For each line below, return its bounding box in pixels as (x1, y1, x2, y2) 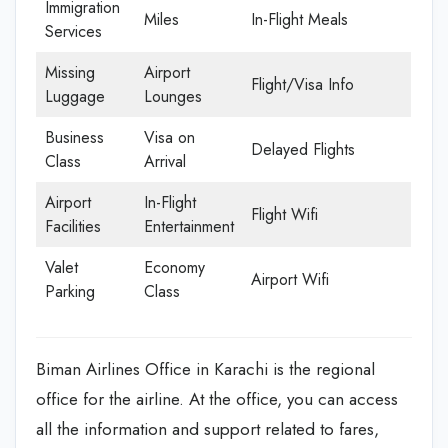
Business (45, 125, 104, 149)
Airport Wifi (251, 267, 329, 291)
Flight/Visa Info (251, 72, 354, 96)
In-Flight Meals (251, 7, 348, 31)
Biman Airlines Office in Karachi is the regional (36, 356, 375, 381)
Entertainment (144, 214, 234, 238)
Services (45, 19, 102, 43)
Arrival (144, 149, 186, 173)
